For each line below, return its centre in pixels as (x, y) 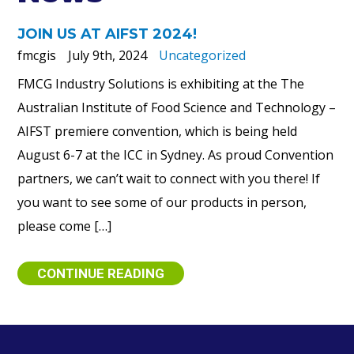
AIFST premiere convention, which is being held (158, 131)
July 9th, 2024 (108, 55)
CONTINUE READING (101, 273)
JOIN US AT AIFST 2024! (107, 34)
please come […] (65, 226)
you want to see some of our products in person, (162, 202)
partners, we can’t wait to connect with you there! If (169, 179)
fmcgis (37, 55)
